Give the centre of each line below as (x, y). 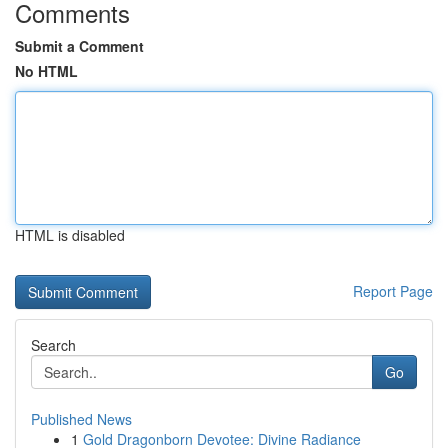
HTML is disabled (70, 235)
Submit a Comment (79, 46)
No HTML (46, 71)
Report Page (393, 291)
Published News (81, 419)
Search (53, 345)
